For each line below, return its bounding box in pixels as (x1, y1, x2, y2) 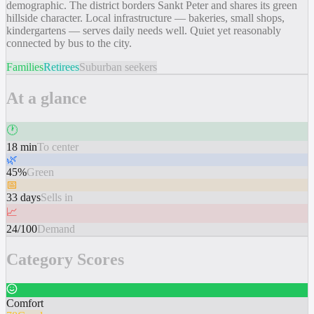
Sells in (41, 191, 73, 203)
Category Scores (6, 250, 124, 269)
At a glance (6, 88, 87, 107)
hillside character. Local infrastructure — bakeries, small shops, (6, 11, 285, 24)
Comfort (6, 297, 43, 310)
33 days (6, 191, 41, 203)
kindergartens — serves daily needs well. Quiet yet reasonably (6, 24, 281, 36)
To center (37, 140, 78, 153)
